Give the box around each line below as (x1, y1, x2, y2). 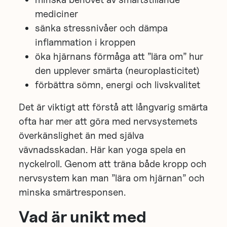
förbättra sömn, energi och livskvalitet (35, 78, 201, 91)
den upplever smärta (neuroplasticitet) (35, 64, 200, 77)
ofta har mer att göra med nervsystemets (19, 115, 198, 127)
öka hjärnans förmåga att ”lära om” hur (35, 50, 204, 62)
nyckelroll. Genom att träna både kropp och (19, 157, 207, 170)
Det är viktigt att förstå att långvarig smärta (19, 100, 208, 113)
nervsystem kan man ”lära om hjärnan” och (19, 171, 205, 184)
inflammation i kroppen (35, 35, 136, 48)
